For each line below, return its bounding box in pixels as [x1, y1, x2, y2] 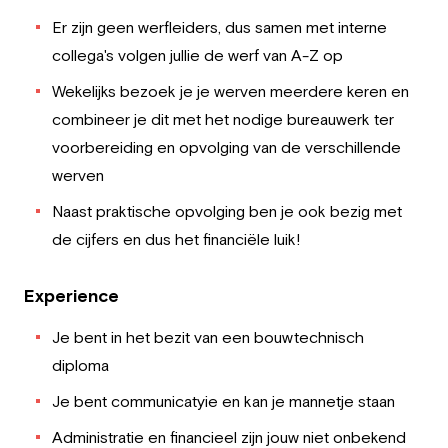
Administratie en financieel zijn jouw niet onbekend [52, 428, 406, 446]
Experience [24, 285, 119, 306]
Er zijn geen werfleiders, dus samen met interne [52, 18, 387, 36]
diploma [52, 356, 109, 374]
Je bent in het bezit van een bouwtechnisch [52, 328, 364, 346]
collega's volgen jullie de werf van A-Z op [52, 46, 343, 64]
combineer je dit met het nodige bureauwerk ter [52, 110, 394, 128]
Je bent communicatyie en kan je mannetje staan [52, 392, 395, 410]
